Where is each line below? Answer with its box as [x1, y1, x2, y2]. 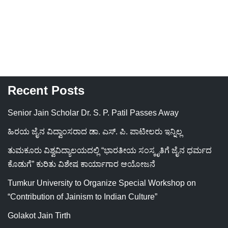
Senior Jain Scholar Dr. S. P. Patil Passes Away [8, 108, 179, 117]
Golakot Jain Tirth [8, 211, 71, 220]
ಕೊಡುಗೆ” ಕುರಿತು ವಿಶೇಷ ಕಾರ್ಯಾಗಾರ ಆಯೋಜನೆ [8, 160, 155, 168]
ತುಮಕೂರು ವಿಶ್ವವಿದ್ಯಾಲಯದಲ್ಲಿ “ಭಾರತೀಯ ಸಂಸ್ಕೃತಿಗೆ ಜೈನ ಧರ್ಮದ [8, 146, 212, 155]
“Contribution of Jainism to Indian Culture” [8, 192, 157, 201]
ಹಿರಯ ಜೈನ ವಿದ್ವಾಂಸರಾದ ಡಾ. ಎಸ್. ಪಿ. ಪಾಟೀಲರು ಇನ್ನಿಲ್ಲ [8, 127, 182, 136]
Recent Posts [8, 83, 84, 97]
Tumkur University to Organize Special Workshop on [8, 179, 196, 187]
